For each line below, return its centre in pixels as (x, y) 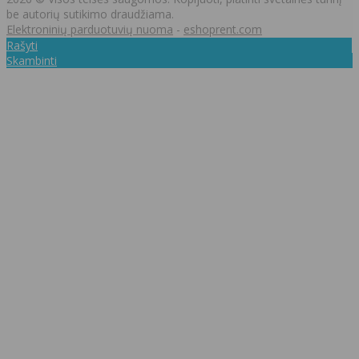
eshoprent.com (223, 29)
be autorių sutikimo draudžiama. (90, 14)
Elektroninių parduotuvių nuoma (90, 29)
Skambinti (32, 60)
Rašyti (22, 45)
